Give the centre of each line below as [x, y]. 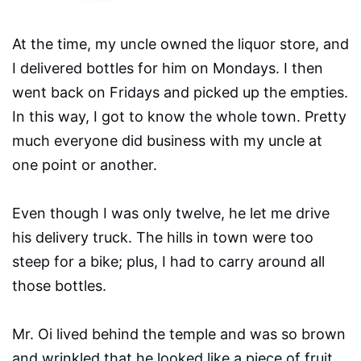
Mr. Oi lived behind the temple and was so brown [179, 334]
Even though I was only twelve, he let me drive [171, 214]
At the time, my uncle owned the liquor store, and [180, 44]
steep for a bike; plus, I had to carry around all [168, 262]
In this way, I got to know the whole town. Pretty [179, 117]
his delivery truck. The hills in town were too [163, 238]
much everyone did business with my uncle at [167, 141]
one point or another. [89, 165]
